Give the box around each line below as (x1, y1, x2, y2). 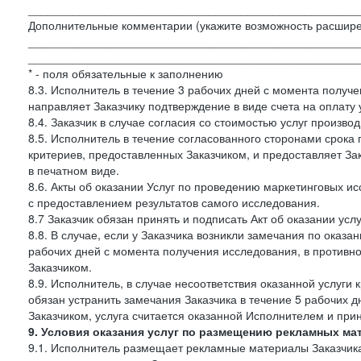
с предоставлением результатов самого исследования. (28, 194, 320, 210)
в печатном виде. (28, 162, 119, 178)
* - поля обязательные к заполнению (28, 65, 223, 81)
